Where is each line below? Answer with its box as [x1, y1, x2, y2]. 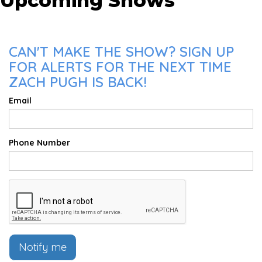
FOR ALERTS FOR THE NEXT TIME [9, 57, 232, 75]
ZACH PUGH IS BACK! [9, 73, 147, 91]
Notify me [19, 240, 67, 254]
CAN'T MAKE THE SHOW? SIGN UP [9, 42, 234, 60]
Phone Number [9, 137, 70, 148]
